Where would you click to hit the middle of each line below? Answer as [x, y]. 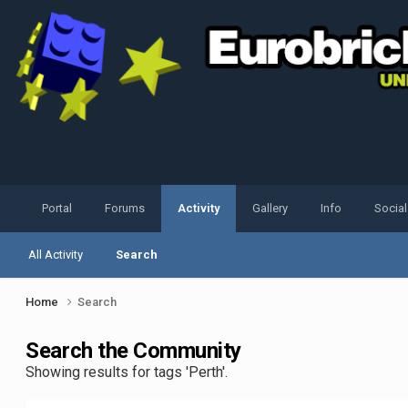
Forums [125, 209]
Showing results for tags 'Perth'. [127, 372]
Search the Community [133, 351]
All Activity [56, 255]
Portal [57, 209]
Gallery [270, 209]
